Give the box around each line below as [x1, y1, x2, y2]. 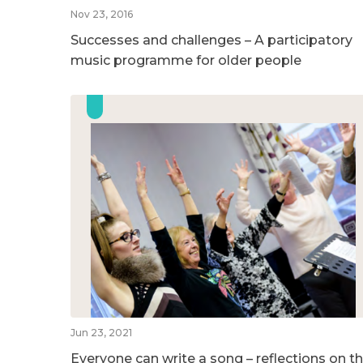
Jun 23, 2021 [70, 326, 132, 339]
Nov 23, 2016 [70, 7, 133, 20]
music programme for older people [70, 52, 301, 68]
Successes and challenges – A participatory [70, 32, 352, 48]
